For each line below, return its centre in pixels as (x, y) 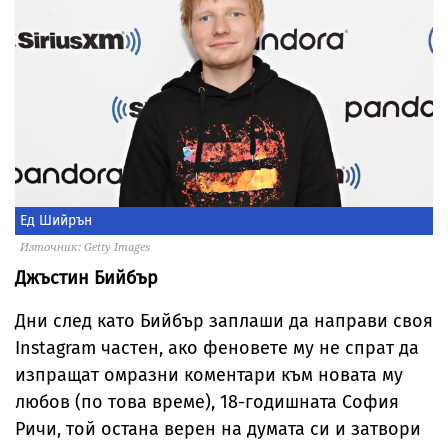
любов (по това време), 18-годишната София (207, 401)
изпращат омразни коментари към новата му (209, 374)
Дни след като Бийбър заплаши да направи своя (224, 320)
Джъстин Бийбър (86, 277)
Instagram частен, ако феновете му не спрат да (217, 347)
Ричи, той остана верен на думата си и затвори (218, 428)
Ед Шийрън (56, 220)
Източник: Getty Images (85, 246)
